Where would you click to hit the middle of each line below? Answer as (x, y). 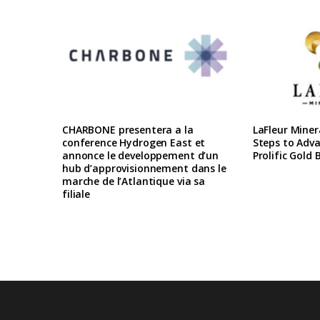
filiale (76, 194)
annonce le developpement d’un (140, 156)
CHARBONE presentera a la (128, 130)
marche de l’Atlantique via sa (134, 181)
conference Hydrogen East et (134, 143)
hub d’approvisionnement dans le (144, 169)
